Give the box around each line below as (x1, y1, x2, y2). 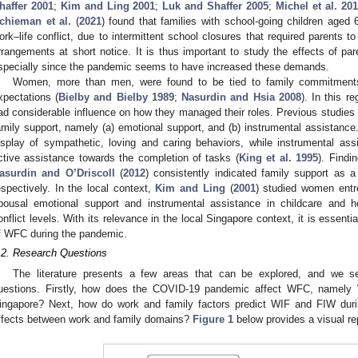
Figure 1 (193, 312, 233, 325)
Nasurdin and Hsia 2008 (181, 90, 301, 103)
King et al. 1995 (238, 151, 319, 164)
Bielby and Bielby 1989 (58, 90, 174, 103)
